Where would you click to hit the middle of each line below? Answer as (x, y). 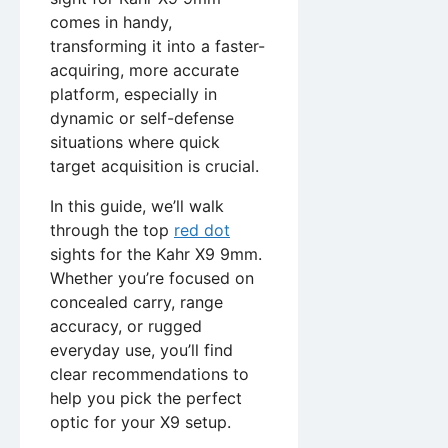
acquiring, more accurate (144, 69)
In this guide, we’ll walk (137, 205)
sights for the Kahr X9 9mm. (156, 253)
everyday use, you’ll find (141, 349)
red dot (202, 229)
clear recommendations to (149, 373)
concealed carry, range (136, 301)
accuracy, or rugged (126, 325)
